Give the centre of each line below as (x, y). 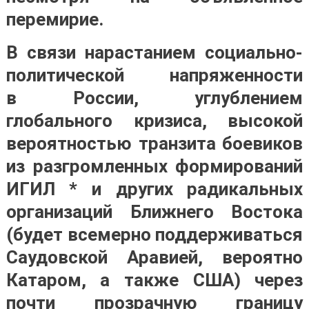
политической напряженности (154, 75)
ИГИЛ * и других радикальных (154, 189)
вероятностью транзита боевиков (154, 143)
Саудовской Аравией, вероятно (154, 257)
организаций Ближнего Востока (154, 212)
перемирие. (54, 19)
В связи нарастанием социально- (154, 52)
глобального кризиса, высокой (154, 121)
